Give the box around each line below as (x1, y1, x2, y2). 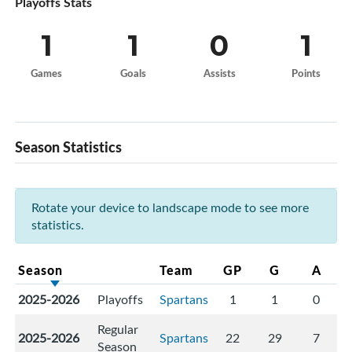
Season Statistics (15, 137, 122, 158)
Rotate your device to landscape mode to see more (31, 199, 309, 217)
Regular (97, 321, 138, 339)
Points (291, 66, 321, 81)
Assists (203, 66, 236, 81)
